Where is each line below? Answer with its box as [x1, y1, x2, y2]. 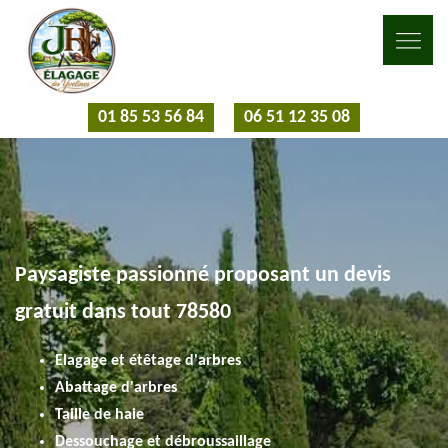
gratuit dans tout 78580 [15, 301, 231, 324]
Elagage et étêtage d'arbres [55, 353, 241, 369]
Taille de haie [55, 407, 144, 423]
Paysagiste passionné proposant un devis [15, 264, 391, 287]
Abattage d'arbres [55, 380, 177, 396]
